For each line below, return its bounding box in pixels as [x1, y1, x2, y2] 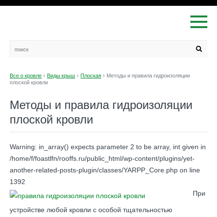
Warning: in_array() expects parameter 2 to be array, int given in [10, 143, 206, 151]
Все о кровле [10, 73, 42, 78]
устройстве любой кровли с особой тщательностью [10, 206, 172, 214]
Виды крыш [47, 73, 75, 78]
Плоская [80, 73, 101, 78]
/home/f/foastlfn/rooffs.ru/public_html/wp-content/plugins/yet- [10, 155, 195, 162]
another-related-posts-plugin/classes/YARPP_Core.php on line [10, 166, 200, 174]
